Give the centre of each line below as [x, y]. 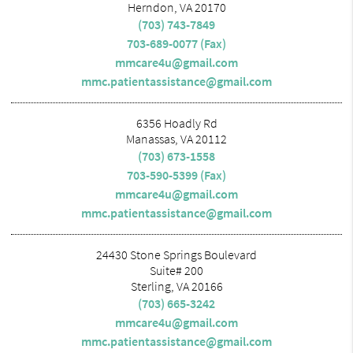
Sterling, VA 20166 [176, 286]
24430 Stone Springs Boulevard [176, 254]
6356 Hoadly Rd [176, 123]
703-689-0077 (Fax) [176, 43]
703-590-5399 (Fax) [176, 175]
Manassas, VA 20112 [176, 138]
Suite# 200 [176, 270]
